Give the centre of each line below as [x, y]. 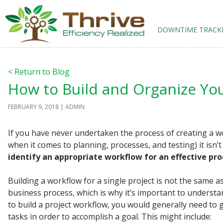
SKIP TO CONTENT [189, 23]
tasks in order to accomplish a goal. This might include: [110, 217]
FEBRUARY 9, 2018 [33, 107]
